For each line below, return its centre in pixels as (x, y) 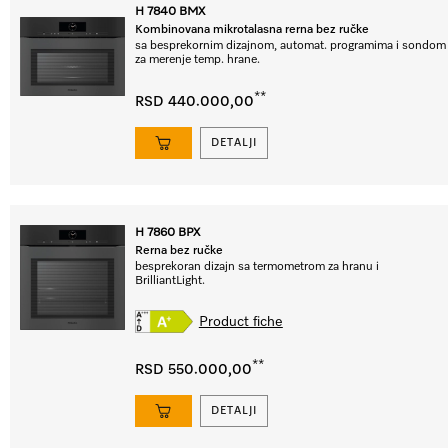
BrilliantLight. (170, 281)
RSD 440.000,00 (194, 101)
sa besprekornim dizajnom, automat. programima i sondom (290, 46)
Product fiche (240, 321)
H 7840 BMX (170, 12)
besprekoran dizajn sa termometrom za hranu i (257, 267)
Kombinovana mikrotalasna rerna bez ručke (252, 30)
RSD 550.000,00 (193, 369)
